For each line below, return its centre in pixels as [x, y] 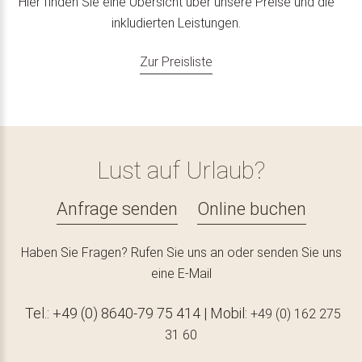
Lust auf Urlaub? [181, 170]
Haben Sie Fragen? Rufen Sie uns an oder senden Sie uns [181, 252]
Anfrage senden [117, 208]
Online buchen [251, 208]
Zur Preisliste [176, 61]
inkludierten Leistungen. [176, 23]
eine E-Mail [181, 273]
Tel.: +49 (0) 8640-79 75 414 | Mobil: [136, 313]
